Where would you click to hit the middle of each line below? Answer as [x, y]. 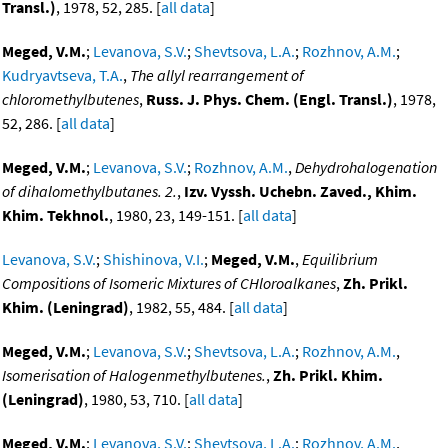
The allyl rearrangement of [217, 75]
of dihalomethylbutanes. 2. [89, 191]
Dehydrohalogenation [366, 167]
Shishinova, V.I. [153, 259]
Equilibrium [340, 259]
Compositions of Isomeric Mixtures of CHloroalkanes [169, 283]
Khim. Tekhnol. [55, 215]
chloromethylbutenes [70, 99]
